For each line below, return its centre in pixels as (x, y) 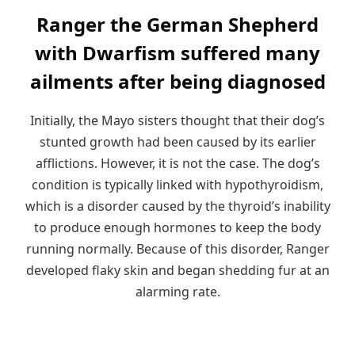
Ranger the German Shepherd (177, 25)
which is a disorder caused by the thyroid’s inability (177, 206)
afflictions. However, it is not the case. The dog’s (177, 164)
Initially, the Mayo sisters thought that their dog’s (177, 121)
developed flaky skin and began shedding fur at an (177, 271)
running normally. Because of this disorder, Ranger (177, 249)
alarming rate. (177, 292)
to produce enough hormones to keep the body (177, 228)
